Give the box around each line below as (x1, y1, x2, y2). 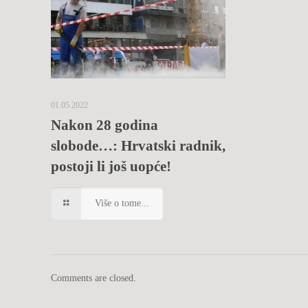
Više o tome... (94, 197, 149, 208)
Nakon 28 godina (51, 116, 158, 133)
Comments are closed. (51, 272, 136, 283)
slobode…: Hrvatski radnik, (51, 137, 225, 154)
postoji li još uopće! (51, 157, 171, 175)
